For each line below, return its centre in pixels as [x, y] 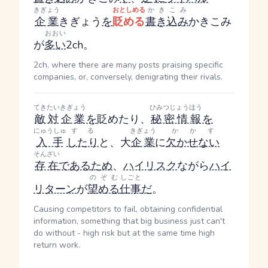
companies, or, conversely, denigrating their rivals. [128, 77]
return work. [57, 245]
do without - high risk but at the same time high [124, 233]
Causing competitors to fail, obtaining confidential [128, 209]
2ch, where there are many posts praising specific [128, 65]
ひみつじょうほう [176, 107]
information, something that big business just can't [129, 221]
